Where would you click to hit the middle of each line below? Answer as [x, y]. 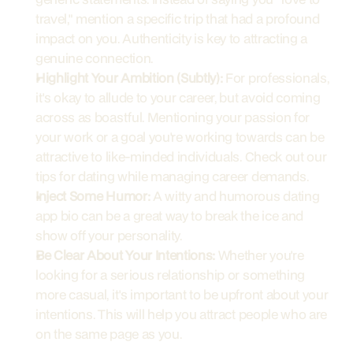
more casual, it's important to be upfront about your [182, 294]
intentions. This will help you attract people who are [182, 314]
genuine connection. [94, 58]
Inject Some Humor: [93, 196]
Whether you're [260, 255]
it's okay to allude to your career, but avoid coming [178, 97]
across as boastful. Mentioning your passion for [173, 117]
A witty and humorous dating [235, 196]
